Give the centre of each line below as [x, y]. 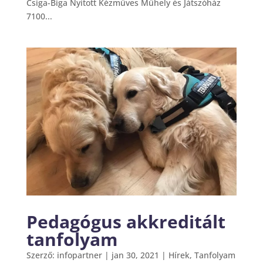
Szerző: [41, 255]
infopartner [79, 255]
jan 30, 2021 [135, 255]
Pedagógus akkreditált [126, 222]
